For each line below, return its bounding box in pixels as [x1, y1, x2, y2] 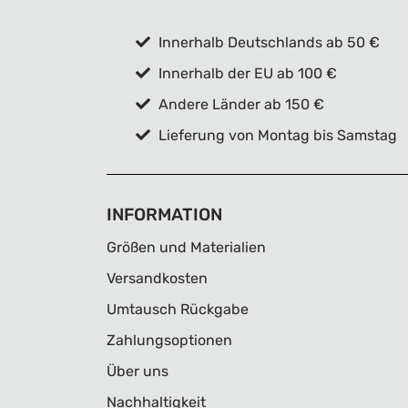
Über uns [107, 362, 168, 380]
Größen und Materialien [107, 239, 266, 256]
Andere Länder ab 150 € [154, 96, 324, 113]
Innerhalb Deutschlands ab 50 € [154, 34, 380, 51]
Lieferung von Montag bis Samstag [154, 127, 397, 144]
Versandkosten [107, 270, 208, 287]
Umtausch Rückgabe [107, 301, 249, 318]
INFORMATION [107, 204, 222, 225]
